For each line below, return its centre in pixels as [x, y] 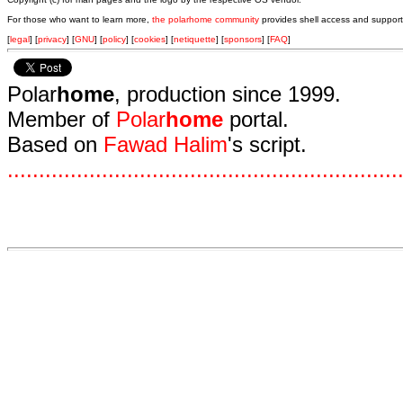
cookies [150, 39]
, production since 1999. [228, 94]
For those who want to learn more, [80, 19]
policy [114, 39]
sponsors [243, 39]
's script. [267, 144]
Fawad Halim [166, 144]
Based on [55, 144]
